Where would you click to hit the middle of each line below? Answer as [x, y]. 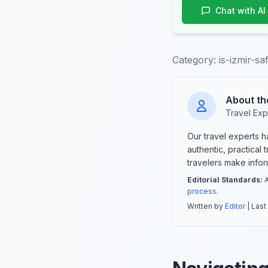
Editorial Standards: [225, 180]
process [202, 191]
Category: [194, 60]
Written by [206, 206]
